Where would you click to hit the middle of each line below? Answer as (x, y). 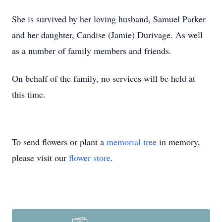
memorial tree (132, 142)
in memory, (178, 142)
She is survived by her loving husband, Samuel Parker (109, 19)
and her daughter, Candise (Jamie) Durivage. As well (107, 35)
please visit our (40, 158)
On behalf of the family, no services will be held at (104, 78)
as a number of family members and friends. (93, 51)
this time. (30, 94)
